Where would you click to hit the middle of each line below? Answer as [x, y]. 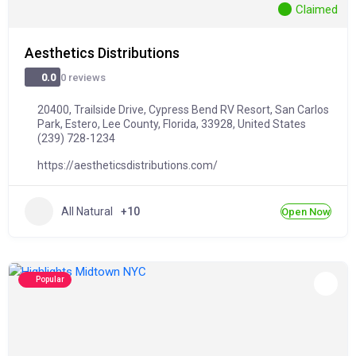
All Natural [87, 211]
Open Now [306, 211]
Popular [50, 279]
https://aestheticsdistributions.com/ [128, 165]
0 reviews [83, 77]
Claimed [317, 10]
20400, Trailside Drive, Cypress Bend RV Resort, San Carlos [183, 110]
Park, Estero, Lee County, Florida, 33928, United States [172, 124]
